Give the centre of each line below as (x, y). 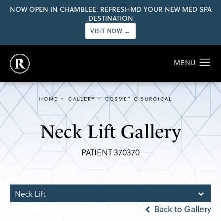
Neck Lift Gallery (110, 132)
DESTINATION (110, 18)
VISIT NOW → (110, 31)
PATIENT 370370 (110, 152)
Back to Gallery (182, 209)
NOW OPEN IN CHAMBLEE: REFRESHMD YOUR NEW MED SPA (110, 9)
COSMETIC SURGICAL (139, 99)
